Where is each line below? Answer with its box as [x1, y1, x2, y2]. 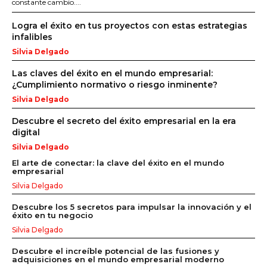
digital [12, 126, 40, 138]
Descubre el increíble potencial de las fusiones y [12, 246, 219, 256]
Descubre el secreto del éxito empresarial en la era [12, 115, 236, 126]
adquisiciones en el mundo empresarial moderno [12, 254, 224, 264]
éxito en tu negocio [12, 210, 93, 220]
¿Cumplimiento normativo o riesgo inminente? [12, 79, 218, 90]
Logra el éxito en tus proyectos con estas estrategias [12, 20, 247, 31]
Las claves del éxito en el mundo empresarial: [12, 67, 213, 79]
